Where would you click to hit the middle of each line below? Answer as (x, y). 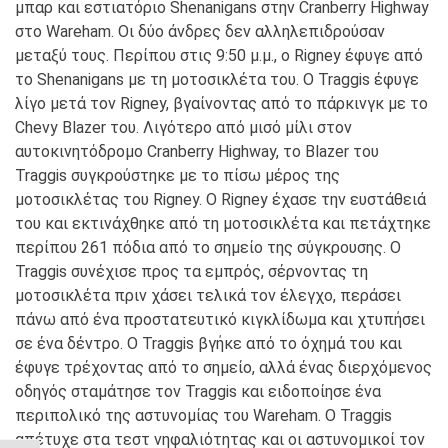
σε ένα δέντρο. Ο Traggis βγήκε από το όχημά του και (208, 343)
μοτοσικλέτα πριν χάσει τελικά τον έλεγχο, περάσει (208, 295)
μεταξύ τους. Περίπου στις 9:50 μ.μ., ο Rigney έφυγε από (219, 55)
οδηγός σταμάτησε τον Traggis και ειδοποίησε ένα (198, 391)
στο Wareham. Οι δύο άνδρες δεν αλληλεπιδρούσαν (200, 31)
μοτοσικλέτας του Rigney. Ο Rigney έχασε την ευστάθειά (220, 199)
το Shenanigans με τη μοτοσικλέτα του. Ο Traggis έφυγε (217, 79)
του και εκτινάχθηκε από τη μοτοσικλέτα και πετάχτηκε (223, 223)
